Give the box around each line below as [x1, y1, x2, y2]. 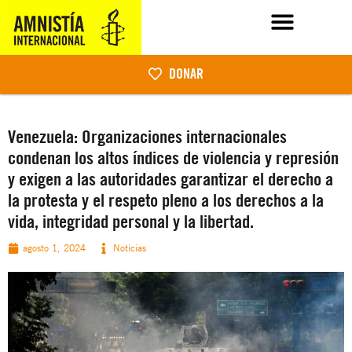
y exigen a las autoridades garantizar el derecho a [8, 167, 333, 191]
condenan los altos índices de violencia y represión [8, 146, 339, 170]
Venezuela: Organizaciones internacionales [8, 125, 287, 148]
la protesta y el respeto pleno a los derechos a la [8, 189, 324, 212]
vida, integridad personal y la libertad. [8, 210, 254, 233]
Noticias [113, 241, 146, 255]
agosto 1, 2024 [23, 241, 86, 255]
